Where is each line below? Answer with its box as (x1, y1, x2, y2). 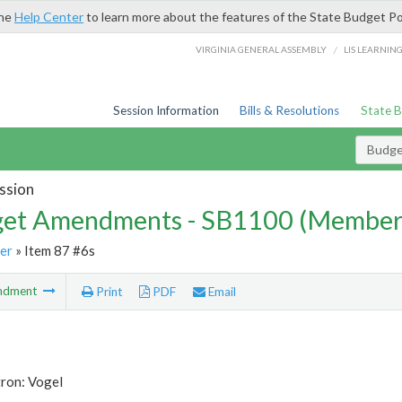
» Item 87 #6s (12, 241, 95, 258)
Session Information (112, 103, 219, 118)
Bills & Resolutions (240, 103, 340, 118)
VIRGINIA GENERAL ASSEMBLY (196, 43, 328, 55)
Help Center (14, 9, 83, 24)
